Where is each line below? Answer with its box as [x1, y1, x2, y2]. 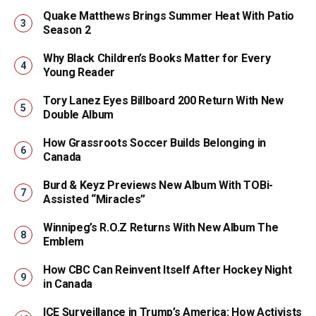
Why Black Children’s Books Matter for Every [43, 51, 271, 65]
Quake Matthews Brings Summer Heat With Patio [43, 9, 294, 23]
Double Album [43, 108, 114, 121]
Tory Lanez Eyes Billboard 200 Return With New [43, 94, 284, 107]
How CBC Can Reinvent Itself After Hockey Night [43, 263, 292, 276]
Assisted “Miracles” [43, 193, 145, 206]
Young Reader [43, 66, 116, 79]
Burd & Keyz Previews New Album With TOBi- [43, 178, 273, 192]
